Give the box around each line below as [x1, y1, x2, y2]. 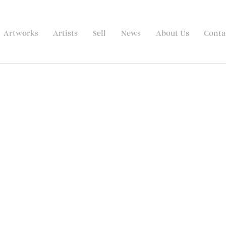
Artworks [3, 29, 38, 38]
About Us [155, 29, 189, 38]
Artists [53, 29, 78, 38]
